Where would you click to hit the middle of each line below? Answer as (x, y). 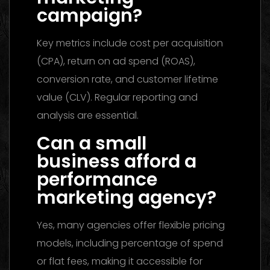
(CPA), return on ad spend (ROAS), (116, 61)
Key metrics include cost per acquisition (130, 43)
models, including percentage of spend (130, 243)
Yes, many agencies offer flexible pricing (131, 225)
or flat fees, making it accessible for (120, 261)
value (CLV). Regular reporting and (117, 97)
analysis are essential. (88, 115)
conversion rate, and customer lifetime (127, 79)
